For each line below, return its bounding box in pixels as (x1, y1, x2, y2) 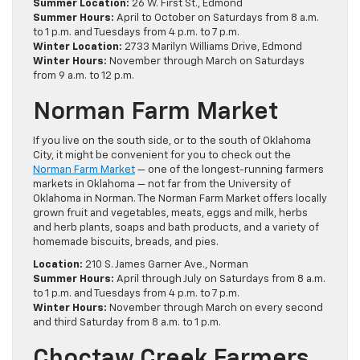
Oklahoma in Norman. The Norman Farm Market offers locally (33, 194, 327, 205)
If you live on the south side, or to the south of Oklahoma (33, 136, 311, 147)
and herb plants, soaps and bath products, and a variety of (33, 223, 319, 234)
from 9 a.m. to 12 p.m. (33, 71, 134, 82)
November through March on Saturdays (107, 56, 305, 67)
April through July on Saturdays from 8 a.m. (114, 274, 325, 285)
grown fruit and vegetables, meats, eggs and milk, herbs (33, 208, 308, 219)
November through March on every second (107, 303, 323, 314)
